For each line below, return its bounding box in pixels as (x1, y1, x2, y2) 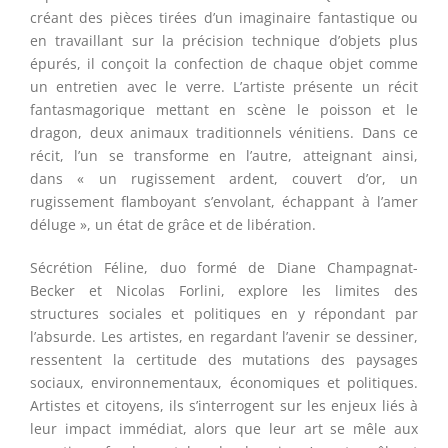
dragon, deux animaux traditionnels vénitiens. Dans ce (30, 123, 418, 143)
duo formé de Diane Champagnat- (159, 258, 419, 278)
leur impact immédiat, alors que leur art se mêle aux (30, 419, 418, 439)
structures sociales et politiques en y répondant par (30, 304, 418, 324)
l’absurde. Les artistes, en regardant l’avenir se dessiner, (30, 327, 418, 347)
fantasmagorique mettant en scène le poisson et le (30, 100, 418, 120)
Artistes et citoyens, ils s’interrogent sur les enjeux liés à (30, 396, 418, 416)
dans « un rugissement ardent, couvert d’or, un (30, 169, 418, 189)
